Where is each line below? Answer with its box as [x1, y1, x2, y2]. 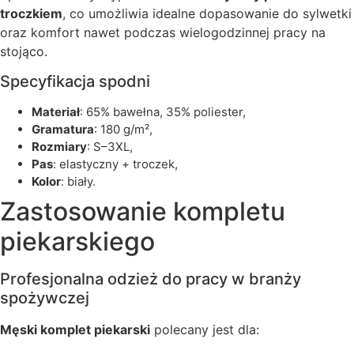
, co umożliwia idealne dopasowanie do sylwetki [62, 5, 352, 21]
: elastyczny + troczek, [53, 156, 178, 172]
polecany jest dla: [150, 322, 259, 338]
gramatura [40, 122, 94, 137]
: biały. [61, 174, 96, 190]
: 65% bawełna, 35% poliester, [80, 104, 246, 120]
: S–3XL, [87, 139, 133, 155]
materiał [43, 104, 80, 120]
